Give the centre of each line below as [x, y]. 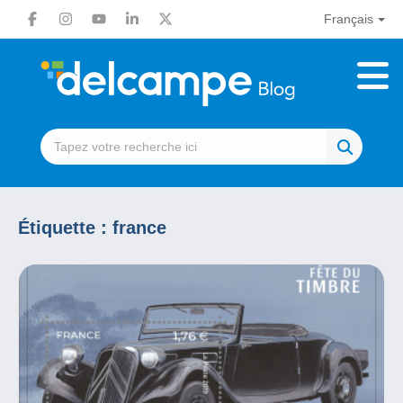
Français [348, 19]
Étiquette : [65, 228]
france [139, 228]
